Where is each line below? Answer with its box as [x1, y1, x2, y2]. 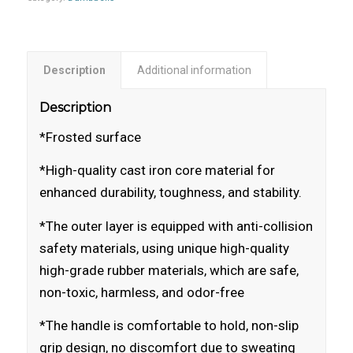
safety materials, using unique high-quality [39, 240, 289, 256]
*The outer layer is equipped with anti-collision [39, 217, 313, 234]
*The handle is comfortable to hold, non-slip [39, 318, 299, 334]
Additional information [136, 64, 251, 77]
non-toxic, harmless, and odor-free [39, 284, 244, 300]
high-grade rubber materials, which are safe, [39, 262, 299, 278]
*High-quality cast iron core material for [39, 162, 275, 179]
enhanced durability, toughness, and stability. [39, 184, 302, 201]
